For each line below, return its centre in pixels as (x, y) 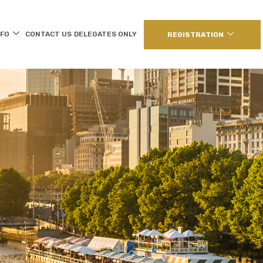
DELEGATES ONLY (105, 34)
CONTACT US (48, 34)
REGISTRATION (195, 35)
